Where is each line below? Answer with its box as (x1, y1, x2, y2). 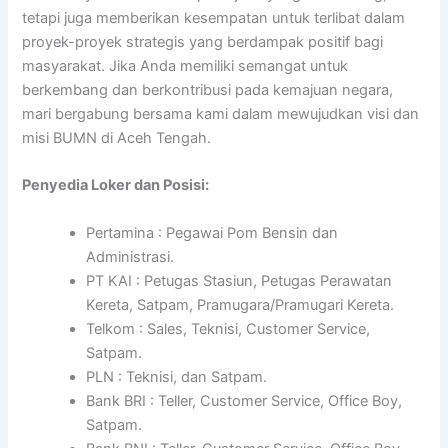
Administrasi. (86, 247, 175, 266)
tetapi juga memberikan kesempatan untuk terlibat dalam (22, 8, 406, 27)
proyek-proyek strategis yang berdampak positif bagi (22, 32, 384, 51)
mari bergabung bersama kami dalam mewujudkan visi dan (22, 104, 420, 123)
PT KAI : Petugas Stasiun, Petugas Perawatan (86, 271, 393, 290)
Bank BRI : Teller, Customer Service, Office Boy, (86, 391, 403, 410)
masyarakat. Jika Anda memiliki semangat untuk (22, 56, 349, 75)
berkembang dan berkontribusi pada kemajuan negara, (22, 80, 394, 99)
